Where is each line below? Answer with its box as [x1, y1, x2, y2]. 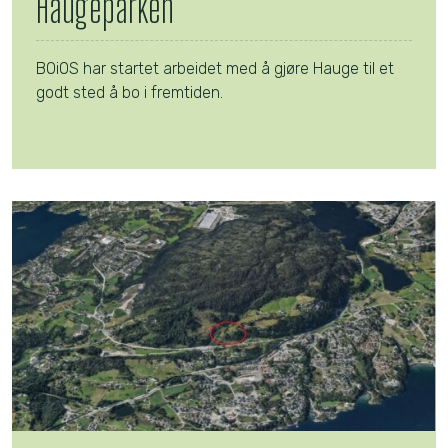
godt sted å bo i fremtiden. [36, 83, 231, 103]
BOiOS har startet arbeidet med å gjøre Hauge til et [36, 59, 394, 79]
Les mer [35, 146, 98, 166]
